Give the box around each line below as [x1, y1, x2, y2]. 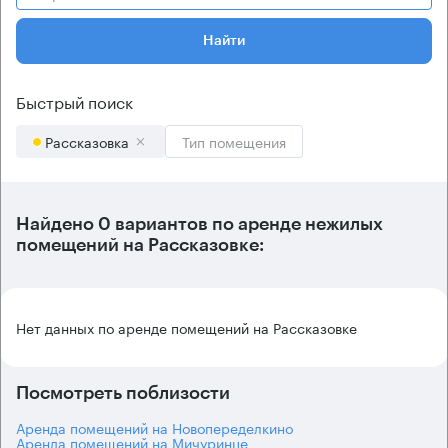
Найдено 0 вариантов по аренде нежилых [16, 215, 383, 233]
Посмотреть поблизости [16, 384, 230, 402]
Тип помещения [182, 130, 286, 152]
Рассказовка [45, 130, 129, 152]
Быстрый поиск [16, 88, 133, 113]
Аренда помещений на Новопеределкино [16, 416, 293, 438]
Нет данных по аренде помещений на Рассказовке [16, 316, 357, 338]
